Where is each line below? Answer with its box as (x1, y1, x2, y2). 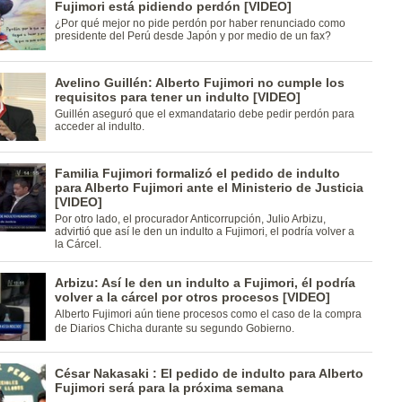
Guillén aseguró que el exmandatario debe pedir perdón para (54, 108, 354, 120)
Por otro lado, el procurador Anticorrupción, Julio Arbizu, (54, 213, 326, 225)
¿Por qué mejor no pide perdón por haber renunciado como (54, 17, 345, 30)
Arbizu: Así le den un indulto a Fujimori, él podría (54, 275, 355, 290)
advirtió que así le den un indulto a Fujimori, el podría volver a (54, 225, 354, 238)
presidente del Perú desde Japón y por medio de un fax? (54, 30, 331, 42)
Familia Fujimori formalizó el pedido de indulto (54, 166, 340, 180)
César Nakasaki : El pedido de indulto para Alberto (54, 366, 363, 380)
